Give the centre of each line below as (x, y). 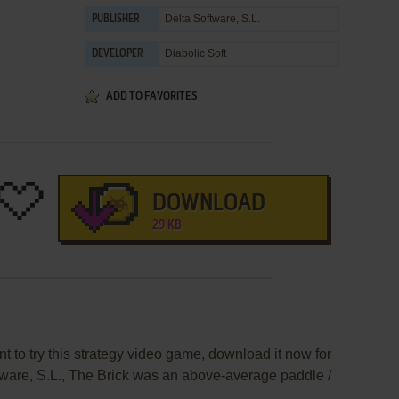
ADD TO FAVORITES (151, 97)
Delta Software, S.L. (212, 19)
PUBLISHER (116, 20)
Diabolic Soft (195, 53)
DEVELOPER (118, 54)
